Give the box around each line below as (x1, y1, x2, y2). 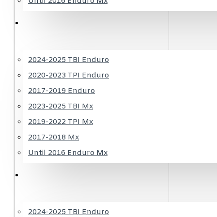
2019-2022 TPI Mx (28, 117, 93, 127)
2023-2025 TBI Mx (28, 102, 93, 111)
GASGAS (31, 171, 60, 179)
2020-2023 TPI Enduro (28, 71, 109, 80)
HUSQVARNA (31, 19, 73, 27)
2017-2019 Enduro (28, 86, 95, 96)
